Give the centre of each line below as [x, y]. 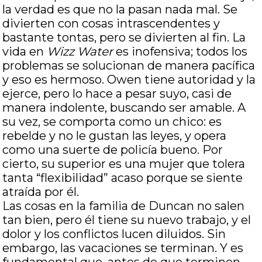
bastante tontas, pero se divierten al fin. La [124, 37]
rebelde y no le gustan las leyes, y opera [115, 136]
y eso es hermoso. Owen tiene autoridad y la [129, 80]
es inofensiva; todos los [180, 51]
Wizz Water [80, 51]
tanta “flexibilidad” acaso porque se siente [123, 178]
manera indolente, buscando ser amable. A [124, 108]
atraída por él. [41, 192]
